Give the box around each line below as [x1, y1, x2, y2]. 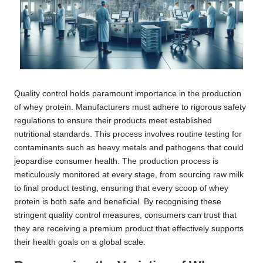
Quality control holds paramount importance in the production [14, 89, 241, 99]
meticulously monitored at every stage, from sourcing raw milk [14, 170, 244, 180]
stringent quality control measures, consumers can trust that [14, 211, 237, 220]
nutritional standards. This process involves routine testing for [14, 130, 242, 139]
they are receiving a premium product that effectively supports [14, 224, 244, 234]
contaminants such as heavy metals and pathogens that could [14, 143, 244, 153]
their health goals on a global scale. [14, 238, 146, 247]
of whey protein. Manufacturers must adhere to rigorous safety [14, 103, 246, 112]
